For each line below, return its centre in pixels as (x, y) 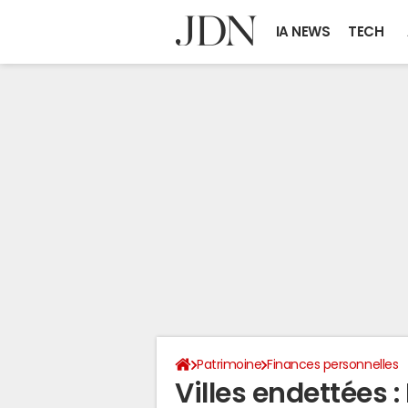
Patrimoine (229, 364)
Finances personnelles (333, 364)
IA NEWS (303, 31)
